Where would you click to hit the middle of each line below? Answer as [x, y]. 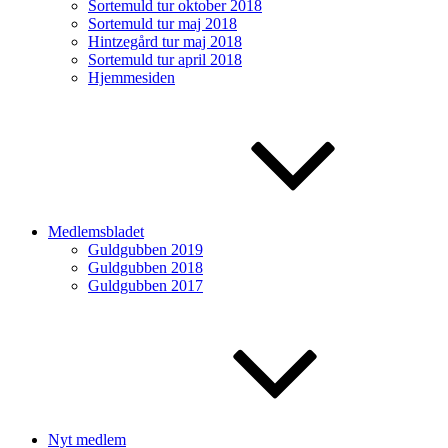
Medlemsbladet [96, 231]
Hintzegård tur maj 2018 [165, 41]
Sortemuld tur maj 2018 [162, 23]
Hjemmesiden [131, 77]
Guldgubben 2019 [145, 249]
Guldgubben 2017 [145, 285]
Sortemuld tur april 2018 [165, 59]
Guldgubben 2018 [145, 267]
